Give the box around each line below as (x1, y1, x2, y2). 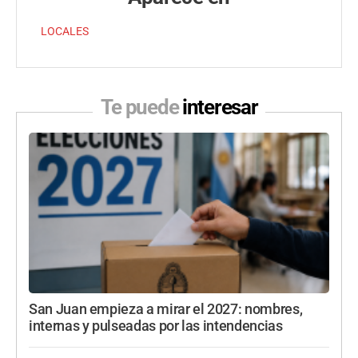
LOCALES (41, 25, 89, 39)
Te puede (100, 95, 182, 120)
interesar (182, 95, 258, 120)
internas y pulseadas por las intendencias (29, 318, 283, 335)
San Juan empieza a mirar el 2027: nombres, (29, 301, 303, 318)
